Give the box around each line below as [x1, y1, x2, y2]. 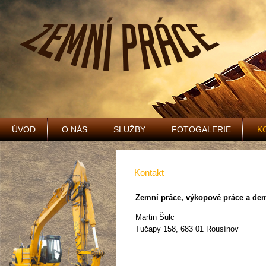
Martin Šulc [135, 212, 175, 221]
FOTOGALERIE [172, 125, 231, 134]
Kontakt [134, 167, 164, 178]
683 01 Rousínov [180, 224, 239, 233]
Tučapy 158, [135, 224, 181, 233]
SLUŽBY [113, 125, 145, 134]
